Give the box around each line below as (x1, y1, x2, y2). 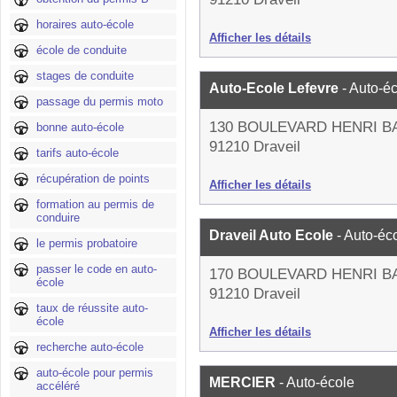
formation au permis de (36, 198, 154, 211)
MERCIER (209, 375, 279, 390)
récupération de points (36, 172, 150, 185)
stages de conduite (36, 69, 134, 82)
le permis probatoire (36, 237, 137, 250)
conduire (36, 211, 80, 224)
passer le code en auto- (36, 262, 157, 276)
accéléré (36, 379, 80, 393)
